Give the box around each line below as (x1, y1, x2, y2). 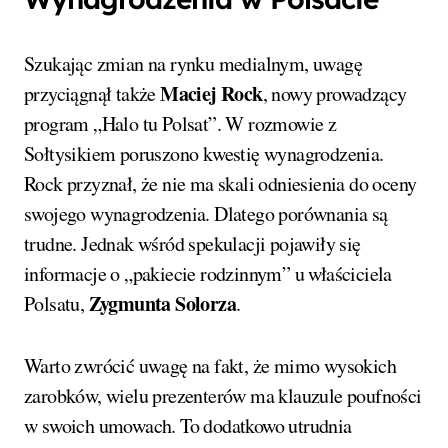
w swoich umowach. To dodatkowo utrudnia (24, 411, 352, 439)
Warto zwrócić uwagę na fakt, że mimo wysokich (24, 351, 396, 379)
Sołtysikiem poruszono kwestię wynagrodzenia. (24, 139, 384, 167)
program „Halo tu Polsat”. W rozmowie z (24, 109, 337, 137)
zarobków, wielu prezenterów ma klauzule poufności (24, 381, 422, 409)
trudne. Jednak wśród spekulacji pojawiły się (24, 229, 361, 257)
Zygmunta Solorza (88, 288, 237, 318)
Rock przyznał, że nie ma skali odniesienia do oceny (24, 169, 417, 197)
